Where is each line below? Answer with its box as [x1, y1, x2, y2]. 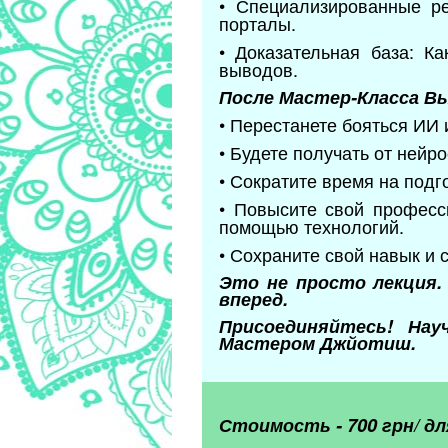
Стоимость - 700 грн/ [219, 412, 424, 439]
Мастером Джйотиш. [219, 330, 421, 357]
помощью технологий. [219, 213, 404, 240]
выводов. [219, 56, 298, 83]
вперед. [219, 286, 288, 313]
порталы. [219, 10, 296, 37]
